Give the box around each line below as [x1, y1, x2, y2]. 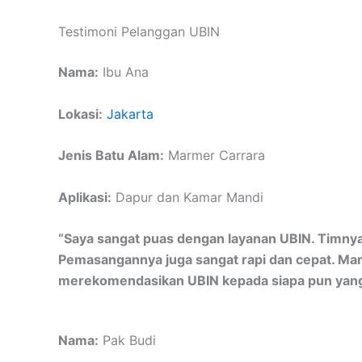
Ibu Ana [99, 63, 149, 80]
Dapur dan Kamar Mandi [112, 188, 263, 205]
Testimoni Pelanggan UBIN [58, 23, 220, 40]
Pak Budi [99, 331, 156, 348]
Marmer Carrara [164, 147, 265, 164]
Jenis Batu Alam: [58, 147, 164, 164]
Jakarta [107, 105, 154, 122]
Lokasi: [58, 105, 103, 122]
